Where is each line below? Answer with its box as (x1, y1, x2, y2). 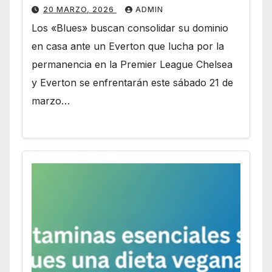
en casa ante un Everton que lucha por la (32, 39, 224, 52)
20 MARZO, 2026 (43, 4, 117, 14)
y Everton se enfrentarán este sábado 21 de (32, 76, 233, 89)
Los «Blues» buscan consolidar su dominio (32, 21, 228, 34)
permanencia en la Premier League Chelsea (32, 58, 233, 70)
